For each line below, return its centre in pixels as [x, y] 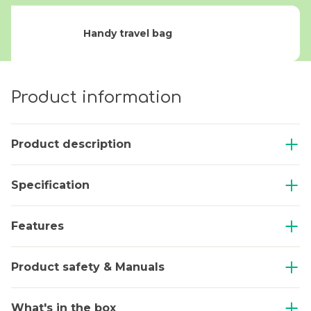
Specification [50, 185]
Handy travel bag [128, 33]
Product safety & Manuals [88, 267]
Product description [71, 144]
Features [37, 226]
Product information [96, 98]
